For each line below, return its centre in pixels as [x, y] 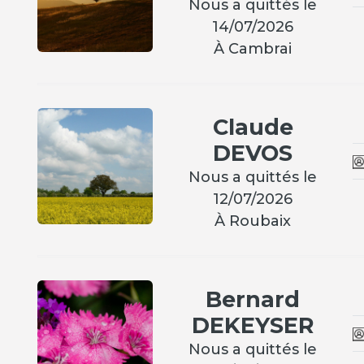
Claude [253, 128]
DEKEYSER [253, 326]
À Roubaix [253, 221]
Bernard [253, 300]
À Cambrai [253, 49]
